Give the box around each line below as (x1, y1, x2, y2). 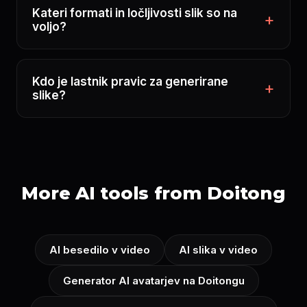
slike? (32, 88, 66, 102)
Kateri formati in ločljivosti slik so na (32, 6, 237, 20)
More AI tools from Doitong (21, 182, 286, 204)
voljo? (32, 20, 66, 34)
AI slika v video (179, 243, 258, 256)
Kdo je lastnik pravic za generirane (32, 75, 228, 88)
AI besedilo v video (49, 243, 150, 256)
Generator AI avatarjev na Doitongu (62, 274, 245, 287)
